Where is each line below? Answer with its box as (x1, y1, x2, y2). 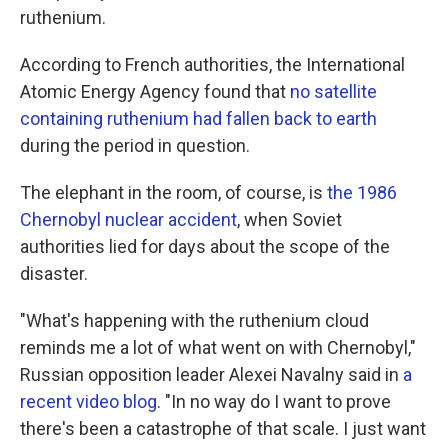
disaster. (20, 263, 88, 284)
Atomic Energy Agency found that (20, 81, 290, 102)
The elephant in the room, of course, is (20, 182, 327, 203)
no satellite (290, 81, 377, 102)
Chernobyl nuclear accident (20, 209, 237, 230)
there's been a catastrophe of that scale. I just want (20, 418, 426, 439)
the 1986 (327, 182, 397, 203)
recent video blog (20, 391, 157, 412)
